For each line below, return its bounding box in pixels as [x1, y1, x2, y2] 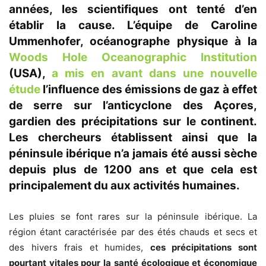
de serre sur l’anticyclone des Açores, [9, 98, 257, 112]
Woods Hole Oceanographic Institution [9, 50, 257, 64]
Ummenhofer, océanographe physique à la [9, 34, 257, 48]
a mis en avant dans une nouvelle [52, 66, 258, 80]
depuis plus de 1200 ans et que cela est [9, 162, 257, 176]
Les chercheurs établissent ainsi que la [9, 130, 257, 144]
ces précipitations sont [150, 241, 258, 253]
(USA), [9, 66, 52, 80]
